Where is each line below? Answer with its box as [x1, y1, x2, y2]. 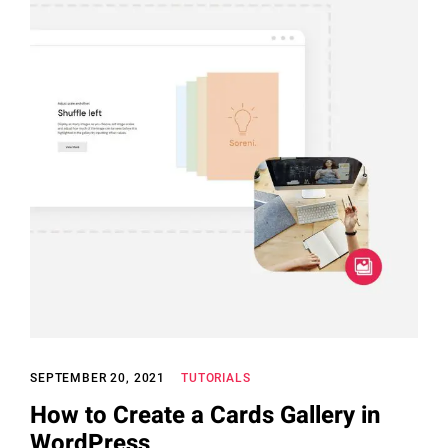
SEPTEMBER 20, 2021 [30, 370, 166, 385]
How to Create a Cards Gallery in [30, 397, 380, 433]
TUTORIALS [181, 370, 251, 385]
